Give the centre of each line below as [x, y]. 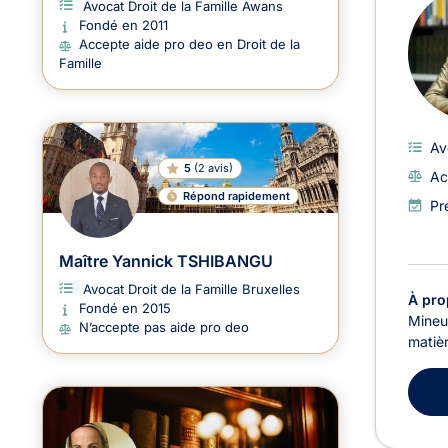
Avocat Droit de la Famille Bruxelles [191, 289]
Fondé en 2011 [123, 25]
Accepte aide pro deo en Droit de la [189, 44]
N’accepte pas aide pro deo [164, 327]
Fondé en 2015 [125, 308]
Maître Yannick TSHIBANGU [166, 261]
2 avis [213, 168]
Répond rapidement [237, 195]
